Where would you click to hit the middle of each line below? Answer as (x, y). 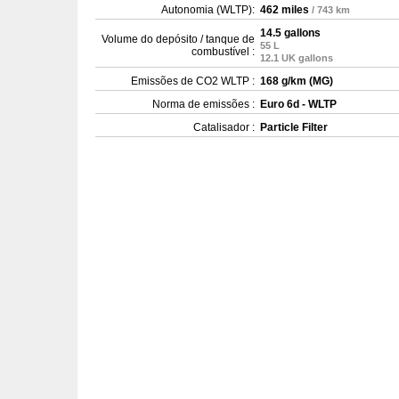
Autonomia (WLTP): (208, 10)
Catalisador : (224, 127)
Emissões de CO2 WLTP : (193, 81)
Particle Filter (294, 127)
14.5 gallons (290, 33)
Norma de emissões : (204, 104)
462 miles (285, 10)
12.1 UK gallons (297, 58)
